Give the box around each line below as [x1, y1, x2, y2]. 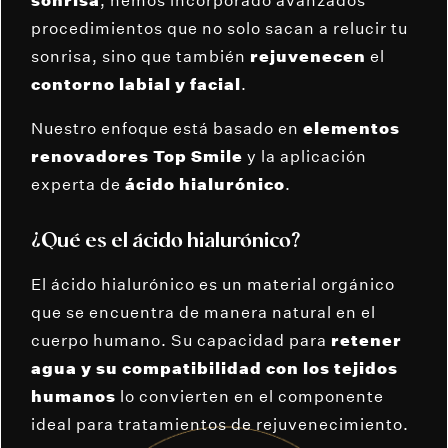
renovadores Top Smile [31, 146, 243, 167]
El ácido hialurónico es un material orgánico [31, 273, 395, 294]
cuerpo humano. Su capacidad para [31, 329, 327, 350]
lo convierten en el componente [120, 385, 384, 406]
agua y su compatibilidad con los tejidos [31, 357, 398, 378]
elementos [303, 118, 400, 139]
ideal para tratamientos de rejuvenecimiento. [31, 413, 413, 434]
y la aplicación [243, 146, 367, 167]
